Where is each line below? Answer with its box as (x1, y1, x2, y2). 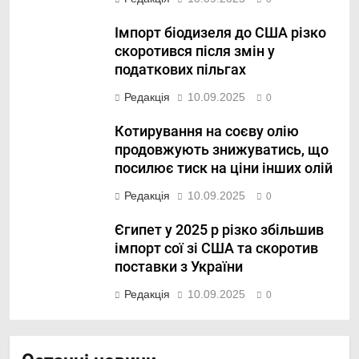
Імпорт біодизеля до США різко (115, 25, 326, 42)
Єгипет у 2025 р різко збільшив (115, 222, 324, 239)
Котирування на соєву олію (115, 123, 299, 140)
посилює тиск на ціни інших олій (115, 160, 333, 177)
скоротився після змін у (115, 43, 275, 60)
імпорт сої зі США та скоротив (115, 240, 318, 257)
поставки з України (115, 259, 243, 276)
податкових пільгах (115, 62, 246, 79)
